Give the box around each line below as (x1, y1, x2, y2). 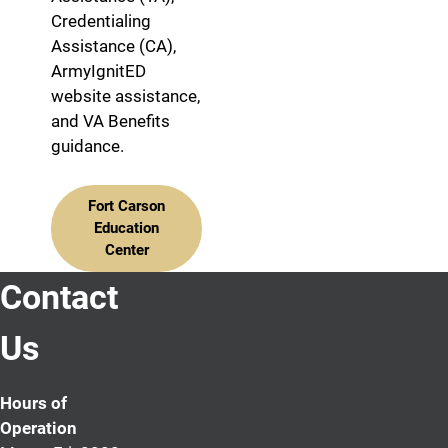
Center (104, 241, 149, 259)
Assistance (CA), (51, 36, 176, 56)
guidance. (51, 136, 124, 156)
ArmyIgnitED (51, 61, 146, 81)
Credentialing (51, 11, 151, 31)
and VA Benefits (51, 111, 170, 131)
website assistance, (51, 86, 200, 106)
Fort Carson (88, 197, 165, 215)
